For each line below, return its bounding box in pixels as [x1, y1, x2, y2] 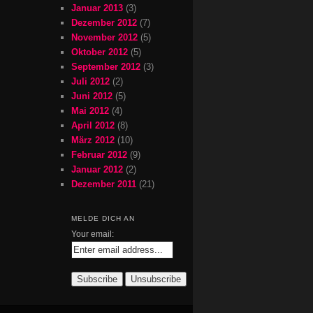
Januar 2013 [71, 2, 123, 13]
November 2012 [71, 31, 138, 43]
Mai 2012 [71, 105, 109, 116]
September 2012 [71, 61, 140, 72]
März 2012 [71, 134, 115, 145]
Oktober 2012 [71, 46, 128, 57]
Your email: [71, 228, 114, 239]
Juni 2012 [71, 90, 112, 101]
